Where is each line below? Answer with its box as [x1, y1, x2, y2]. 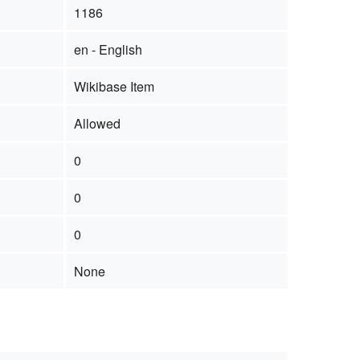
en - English [73, 39, 142, 59]
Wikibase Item [73, 76, 154, 96]
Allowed [73, 113, 121, 133]
